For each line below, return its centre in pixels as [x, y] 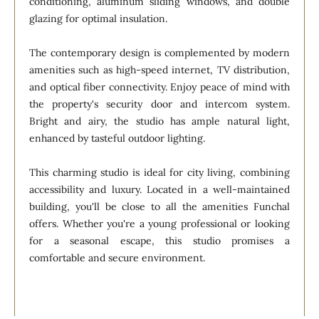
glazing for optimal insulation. [98, 18]
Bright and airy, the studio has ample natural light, [159, 121]
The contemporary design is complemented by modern [159, 52]
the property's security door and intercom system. [159, 104]
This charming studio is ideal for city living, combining [159, 172]
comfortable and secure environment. [117, 257]
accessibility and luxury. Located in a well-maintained [159, 189]
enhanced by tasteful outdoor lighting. [117, 138]
